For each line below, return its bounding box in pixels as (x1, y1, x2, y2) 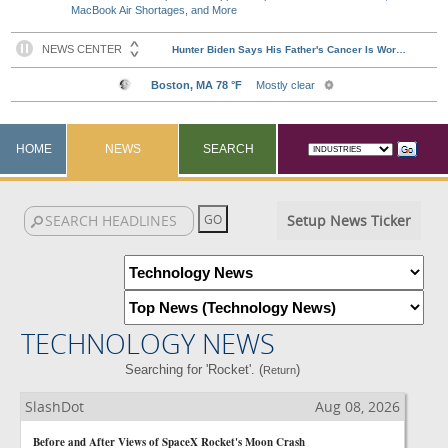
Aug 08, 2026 (315, 397, 400, 416)
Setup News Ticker (286, 211, 411, 230)
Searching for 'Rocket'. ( (125, 362, 264, 377)
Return (263, 364, 297, 376)
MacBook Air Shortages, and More (71, 4, 238, 16)
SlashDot (25, 397, 84, 416)
